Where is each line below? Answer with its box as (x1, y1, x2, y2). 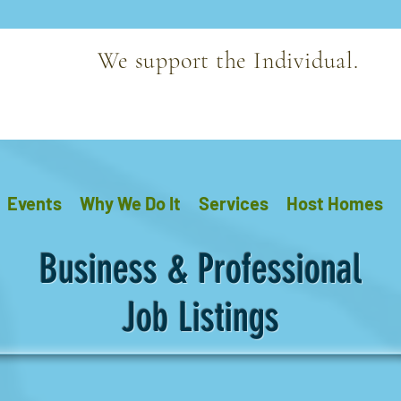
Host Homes (286, 192, 383, 214)
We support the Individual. (98, 47, 359, 74)
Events (7, 192, 62, 214)
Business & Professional (39, 245, 362, 293)
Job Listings (122, 294, 279, 341)
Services (199, 192, 269, 214)
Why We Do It (80, 192, 181, 214)
